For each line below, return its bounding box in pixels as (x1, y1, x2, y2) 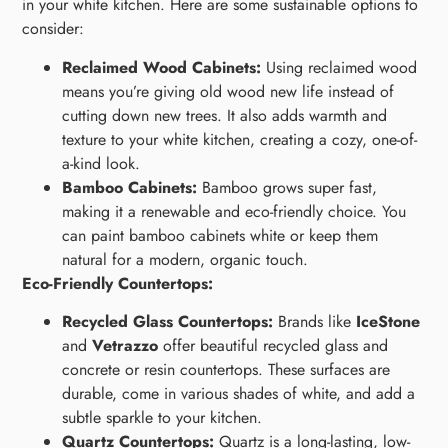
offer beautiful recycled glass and (158, 334, 389, 358)
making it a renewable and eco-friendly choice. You (62, 199, 407, 223)
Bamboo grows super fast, (197, 175, 378, 199)
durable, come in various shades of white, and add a (62, 382, 416, 406)
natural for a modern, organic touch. (62, 247, 309, 271)
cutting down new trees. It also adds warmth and (62, 103, 388, 127)
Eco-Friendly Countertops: (22, 271, 214, 295)
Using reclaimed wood (261, 55, 418, 79)
